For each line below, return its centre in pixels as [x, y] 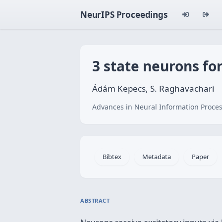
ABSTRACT [95, 200]
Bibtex [112, 157]
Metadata [157, 157]
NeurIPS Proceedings [124, 15]
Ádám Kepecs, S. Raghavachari [153, 88]
